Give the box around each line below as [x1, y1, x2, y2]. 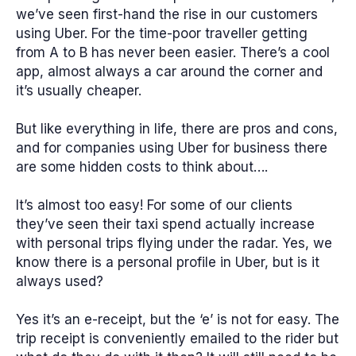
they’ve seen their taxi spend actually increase [16, 215, 315, 232]
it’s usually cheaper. [16, 83, 141, 99]
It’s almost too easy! [16, 196, 143, 213]
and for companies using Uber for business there [16, 140, 327, 157]
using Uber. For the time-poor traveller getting [16, 25, 308, 42]
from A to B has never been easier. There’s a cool [16, 44, 330, 61]
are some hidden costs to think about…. [16, 159, 268, 176]
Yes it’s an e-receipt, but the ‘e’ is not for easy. [16, 311, 311, 327]
